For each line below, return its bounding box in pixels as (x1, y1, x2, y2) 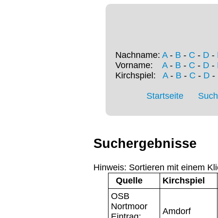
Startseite (146, 91, 183, 101)
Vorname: (115, 60, 162, 71)
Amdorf (163, 206, 191, 216)
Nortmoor (111, 201, 147, 211)
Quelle (116, 175, 143, 185)
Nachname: (115, 50, 162, 60)
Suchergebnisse (93, 136, 197, 151)
